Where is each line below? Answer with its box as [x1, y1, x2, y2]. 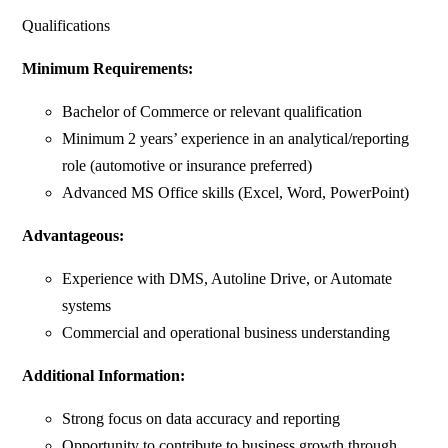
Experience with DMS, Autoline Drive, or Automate [62, 270, 393, 288]
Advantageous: [22, 227, 125, 245]
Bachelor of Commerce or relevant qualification [62, 103, 363, 121]
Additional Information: [22, 367, 186, 385]
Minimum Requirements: [22, 60, 194, 78]
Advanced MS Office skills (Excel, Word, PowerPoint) [62, 184, 410, 202]
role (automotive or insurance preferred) [62, 157, 313, 175]
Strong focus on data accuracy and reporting [62, 410, 341, 428]
